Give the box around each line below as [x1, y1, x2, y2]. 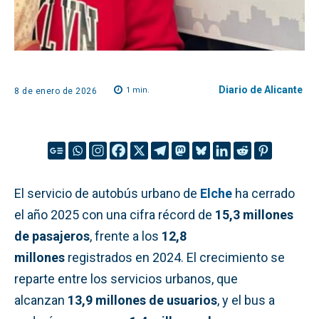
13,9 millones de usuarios [68, 292, 217, 308]
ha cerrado [235, 185, 295, 201]
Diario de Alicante [219, 84, 303, 95]
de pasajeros [14, 228, 90, 244]
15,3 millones [215, 206, 293, 222]
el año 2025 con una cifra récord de [14, 206, 215, 222]
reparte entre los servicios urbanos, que [14, 271, 238, 286]
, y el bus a [217, 292, 275, 308]
